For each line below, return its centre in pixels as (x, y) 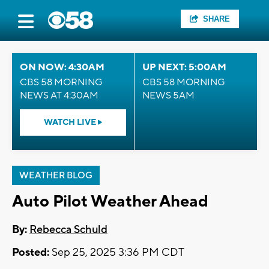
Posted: (31, 253)
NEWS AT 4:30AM (59, 95)
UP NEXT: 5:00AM (184, 67)
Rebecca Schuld (68, 230)
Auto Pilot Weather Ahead (110, 201)
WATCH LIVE (71, 122)
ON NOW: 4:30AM (62, 67)
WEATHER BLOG (56, 176)
